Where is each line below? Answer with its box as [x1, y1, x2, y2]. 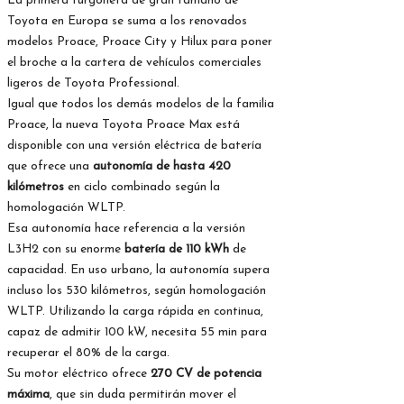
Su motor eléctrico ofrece [7, 368, 151, 381]
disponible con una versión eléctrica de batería [7, 140, 262, 152]
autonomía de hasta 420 [93, 161, 231, 173]
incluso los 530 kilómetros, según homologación [7, 285, 266, 298]
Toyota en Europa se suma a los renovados [7, 15, 247, 28]
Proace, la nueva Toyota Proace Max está [7, 119, 240, 132]
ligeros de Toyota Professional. [7, 78, 179, 90]
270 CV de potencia [151, 368, 262, 381]
